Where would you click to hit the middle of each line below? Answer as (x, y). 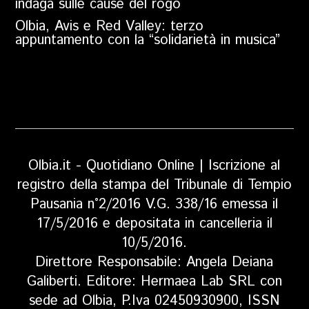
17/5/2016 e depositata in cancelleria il (154, 224)
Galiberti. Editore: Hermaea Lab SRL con (154, 282)
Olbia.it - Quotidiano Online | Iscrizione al (154, 166)
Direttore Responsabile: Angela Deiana (154, 263)
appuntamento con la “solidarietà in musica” (148, 41)
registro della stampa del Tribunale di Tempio (154, 186)
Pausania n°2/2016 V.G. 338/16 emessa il (154, 205)
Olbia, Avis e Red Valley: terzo (110, 27)
